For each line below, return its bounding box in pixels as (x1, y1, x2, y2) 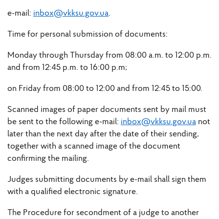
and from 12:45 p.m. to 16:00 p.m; (7, 63, 127, 73)
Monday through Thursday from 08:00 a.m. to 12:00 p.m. (7, 51, 212, 61)
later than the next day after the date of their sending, (7, 130, 199, 139)
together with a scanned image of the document (7, 142, 180, 152)
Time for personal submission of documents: (7, 30, 168, 40)
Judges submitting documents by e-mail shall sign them (7, 175, 206, 185)
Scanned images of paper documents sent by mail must (7, 105, 206, 115)
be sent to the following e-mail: (7, 117, 121, 127)
